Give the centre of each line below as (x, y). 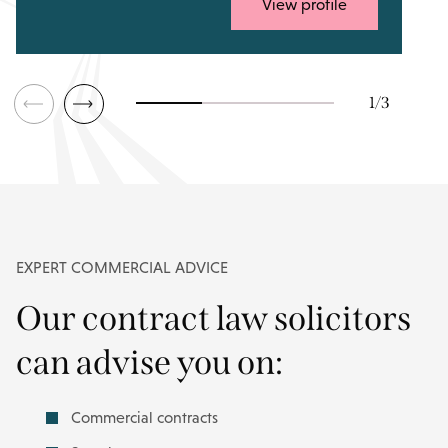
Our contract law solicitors (213, 318)
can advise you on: (149, 362)
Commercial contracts (144, 417)
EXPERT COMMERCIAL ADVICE (122, 267)
